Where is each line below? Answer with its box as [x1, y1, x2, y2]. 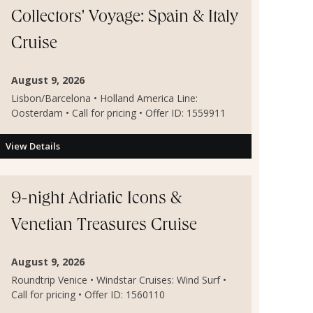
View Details [6, 140, 60, 153]
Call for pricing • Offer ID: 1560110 [11, 288, 165, 302]
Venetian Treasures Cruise [11, 217, 197, 236]
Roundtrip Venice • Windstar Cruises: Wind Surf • [11, 273, 226, 287]
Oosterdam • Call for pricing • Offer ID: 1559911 [11, 105, 226, 119]
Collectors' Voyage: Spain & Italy [11, 9, 238, 28]
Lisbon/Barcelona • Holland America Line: [11, 91, 198, 105]
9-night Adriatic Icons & [11, 191, 182, 210]
